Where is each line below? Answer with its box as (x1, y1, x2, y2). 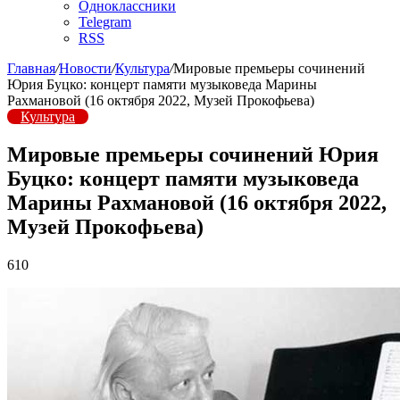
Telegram (79, 14, 131, 29)
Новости (59, 61, 112, 76)
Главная (7, 61, 55, 76)
